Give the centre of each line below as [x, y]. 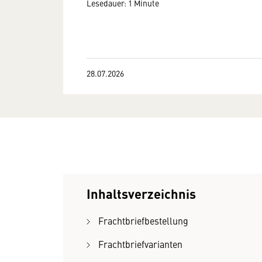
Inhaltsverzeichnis [141, 193]
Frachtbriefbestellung [143, 220]
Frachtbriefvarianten [140, 244]
